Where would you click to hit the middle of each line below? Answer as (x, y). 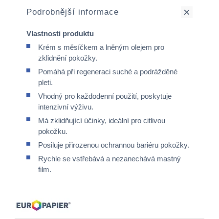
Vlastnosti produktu (60, 33)
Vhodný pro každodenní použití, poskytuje (105, 96)
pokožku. (53, 131)
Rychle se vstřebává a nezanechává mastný (109, 159)
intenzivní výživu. (66, 107)
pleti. (45, 82)
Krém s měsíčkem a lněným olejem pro (101, 47)
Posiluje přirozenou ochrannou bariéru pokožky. (114, 145)
